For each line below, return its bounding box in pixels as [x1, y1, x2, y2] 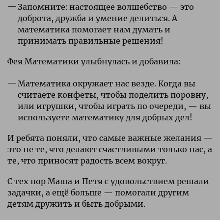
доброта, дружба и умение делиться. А [17, 13, 177, 23]
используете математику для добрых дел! [17, 112, 192, 122]
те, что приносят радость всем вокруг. [7, 155, 167, 165]
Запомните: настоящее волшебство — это [17, 1, 194, 12]
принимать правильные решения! [17, 35, 164, 46]
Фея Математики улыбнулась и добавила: [7, 56, 180, 66]
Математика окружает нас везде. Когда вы [17, 78, 195, 88]
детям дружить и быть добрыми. [7, 198, 145, 209]
